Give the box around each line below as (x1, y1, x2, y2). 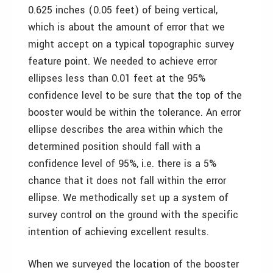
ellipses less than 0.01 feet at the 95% (28, 71, 205, 85)
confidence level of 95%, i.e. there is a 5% (28, 157, 216, 171)
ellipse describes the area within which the (28, 122, 223, 136)
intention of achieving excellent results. (28, 225, 209, 239)
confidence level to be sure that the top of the (28, 88, 242, 102)
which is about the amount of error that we (28, 20, 225, 34)
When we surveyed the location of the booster (28, 257, 239, 271)
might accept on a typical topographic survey (28, 37, 234, 51)
